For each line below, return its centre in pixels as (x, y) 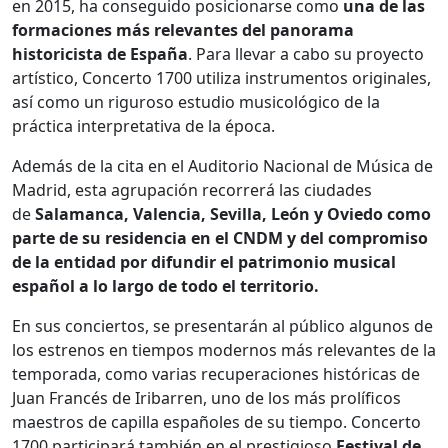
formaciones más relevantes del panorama (183, 29)
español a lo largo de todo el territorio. (165, 285)
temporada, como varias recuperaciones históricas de (216, 373)
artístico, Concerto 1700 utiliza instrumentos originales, (221, 77)
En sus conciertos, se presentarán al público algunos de (222, 325)
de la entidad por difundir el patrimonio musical (204, 261)
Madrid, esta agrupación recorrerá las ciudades (192, 189)
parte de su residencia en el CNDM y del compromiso (220, 237)
